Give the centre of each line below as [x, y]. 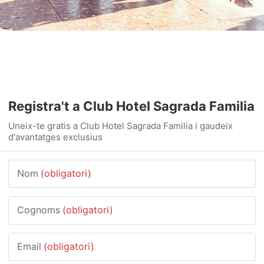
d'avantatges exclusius [55, 137]
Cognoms [39, 210]
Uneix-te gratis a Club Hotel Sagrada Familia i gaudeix [121, 126]
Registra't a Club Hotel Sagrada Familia [131, 106]
